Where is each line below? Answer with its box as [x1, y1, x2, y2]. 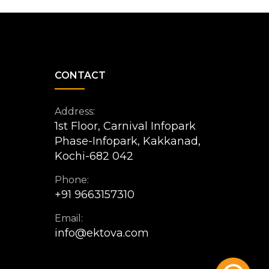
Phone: [55, 174, 89, 186]
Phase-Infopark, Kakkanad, [55, 134, 201, 148]
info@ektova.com [55, 226, 149, 240]
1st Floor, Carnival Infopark [55, 119, 196, 133]
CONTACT [55, 70, 106, 81]
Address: [55, 106, 95, 117]
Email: [55, 213, 83, 224]
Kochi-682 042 [55, 150, 133, 163]
